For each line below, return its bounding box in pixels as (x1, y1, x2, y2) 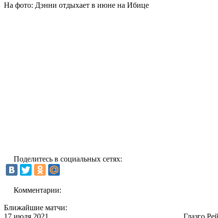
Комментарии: (14, 185, 61, 194)
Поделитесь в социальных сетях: (14, 154, 122, 163)
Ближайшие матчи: (4, 203, 67, 212)
